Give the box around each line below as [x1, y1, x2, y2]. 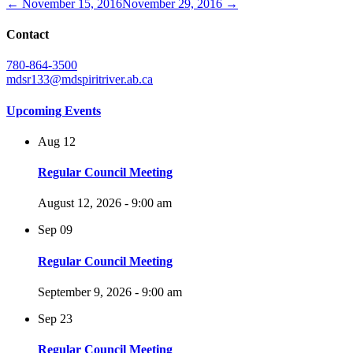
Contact [6, 28, 49, 42]
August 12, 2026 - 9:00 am [38, 196, 172, 210]
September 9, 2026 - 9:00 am [38, 284, 182, 299]
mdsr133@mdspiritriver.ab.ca [6, 72, 153, 87]
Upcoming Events [6, 103, 101, 117]
